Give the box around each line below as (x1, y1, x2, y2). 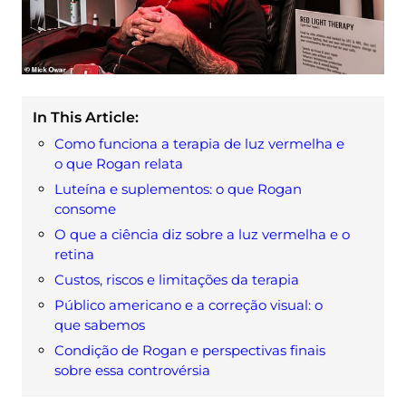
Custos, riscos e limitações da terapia (54, 270, 299, 288)
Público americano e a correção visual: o (54, 295, 323, 314)
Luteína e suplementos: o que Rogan (54, 179, 302, 198)
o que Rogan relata (54, 154, 183, 172)
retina (54, 245, 94, 263)
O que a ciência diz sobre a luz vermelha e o (54, 225, 350, 243)
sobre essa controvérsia (54, 361, 210, 379)
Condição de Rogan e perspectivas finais (54, 341, 325, 359)
